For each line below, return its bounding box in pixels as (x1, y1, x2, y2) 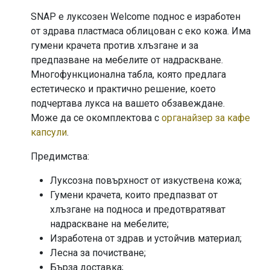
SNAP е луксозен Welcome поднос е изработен (31, 10, 240, 22)
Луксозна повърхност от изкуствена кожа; (50, 174, 242, 186)
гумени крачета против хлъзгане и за (31, 39, 198, 51)
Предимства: (31, 150, 89, 162)
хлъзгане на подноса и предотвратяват (50, 203, 225, 215)
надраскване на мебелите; (50, 218, 169, 230)
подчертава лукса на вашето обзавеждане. (31, 97, 225, 109)
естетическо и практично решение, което (31, 83, 216, 95)
